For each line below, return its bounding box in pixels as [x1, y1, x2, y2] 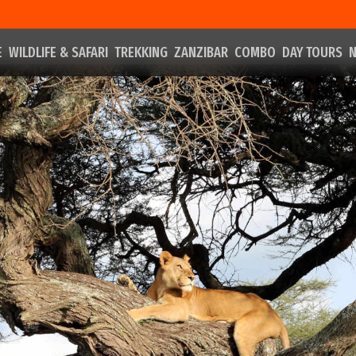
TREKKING [114, 44, 168, 61]
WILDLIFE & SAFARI [8, 44, 108, 61]
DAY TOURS [281, 44, 342, 61]
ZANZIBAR [173, 44, 228, 61]
